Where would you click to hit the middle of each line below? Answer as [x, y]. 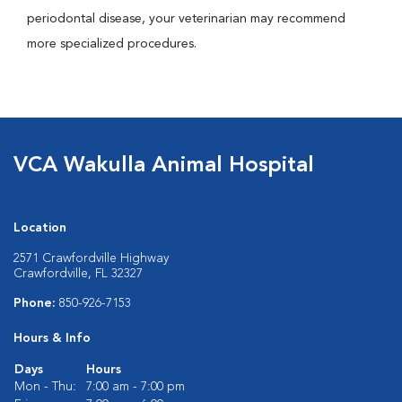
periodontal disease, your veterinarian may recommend [186, 19]
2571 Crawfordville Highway [91, 258]
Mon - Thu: [45, 387]
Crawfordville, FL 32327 [78, 274]
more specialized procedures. [112, 44]
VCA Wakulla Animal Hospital [164, 166]
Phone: [36, 303]
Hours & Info [52, 338]
